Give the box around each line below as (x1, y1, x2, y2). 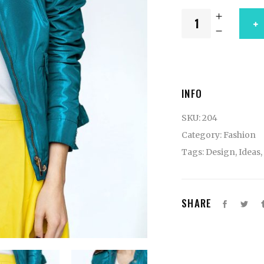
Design (206, 146, 235, 157)
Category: (181, 129, 223, 140)
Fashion (223, 129, 256, 140)
